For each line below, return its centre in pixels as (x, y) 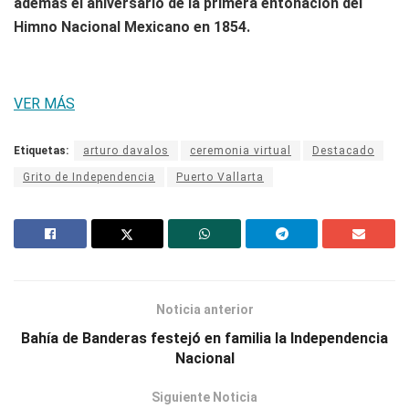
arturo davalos (126, 150)
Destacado (343, 150)
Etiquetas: (41, 150)
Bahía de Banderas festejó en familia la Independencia (204, 338)
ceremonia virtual (241, 150)
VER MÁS (44, 103)
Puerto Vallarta (220, 177)
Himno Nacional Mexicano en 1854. (132, 26)
